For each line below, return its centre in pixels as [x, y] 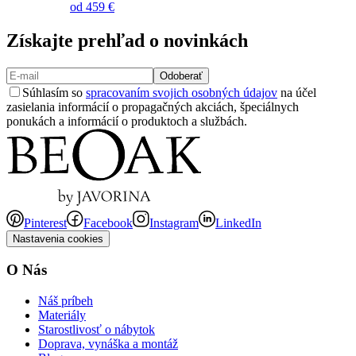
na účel [297, 92]
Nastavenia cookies [58, 238]
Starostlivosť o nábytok [97, 330]
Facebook [108, 222]
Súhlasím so [54, 92]
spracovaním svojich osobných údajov [182, 92]
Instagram [174, 222]
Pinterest [45, 222]
